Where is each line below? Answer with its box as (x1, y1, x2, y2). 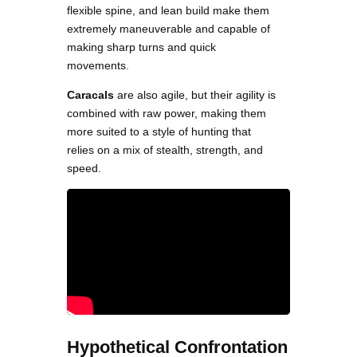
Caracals (67, 88, 114, 102)
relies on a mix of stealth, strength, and (67, 143, 263, 157)
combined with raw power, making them (67, 107, 266, 120)
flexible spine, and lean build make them (67, 4, 269, 18)
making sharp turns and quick (67, 41, 216, 54)
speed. (67, 162, 101, 175)
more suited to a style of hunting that (67, 125, 251, 139)
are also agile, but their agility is (114, 88, 276, 102)
